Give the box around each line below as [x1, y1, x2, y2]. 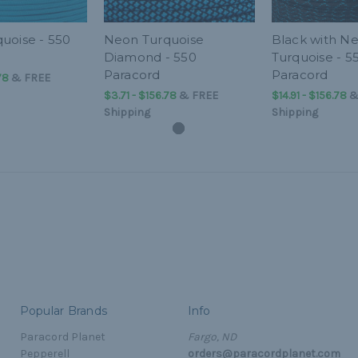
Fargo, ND [187, 329, 237, 344]
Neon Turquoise [103, 32, 204, 47]
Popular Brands [19, 303, 107, 318]
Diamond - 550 [103, 50, 197, 65]
